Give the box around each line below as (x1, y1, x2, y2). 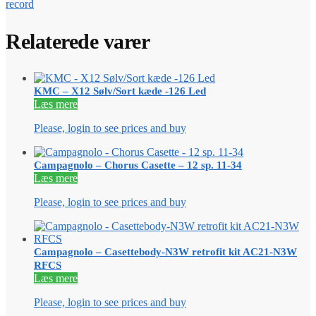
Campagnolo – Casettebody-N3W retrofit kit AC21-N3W (34, 246, 297, 258)
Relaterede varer (6, 30, 150, 54)
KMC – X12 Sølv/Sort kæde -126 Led (34, 85, 206, 97)
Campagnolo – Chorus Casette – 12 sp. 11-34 (34, 159, 242, 171)
